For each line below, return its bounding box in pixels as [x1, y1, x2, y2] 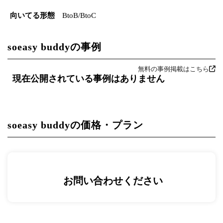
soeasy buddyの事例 [7, 41, 102, 52]
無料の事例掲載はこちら [138, 65, 209, 73]
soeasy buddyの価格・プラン [7, 119, 143, 130]
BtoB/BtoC [62, 11, 96, 19]
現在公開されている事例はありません [12, 73, 165, 84]
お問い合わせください [63, 175, 163, 187]
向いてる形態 [10, 11, 55, 19]
